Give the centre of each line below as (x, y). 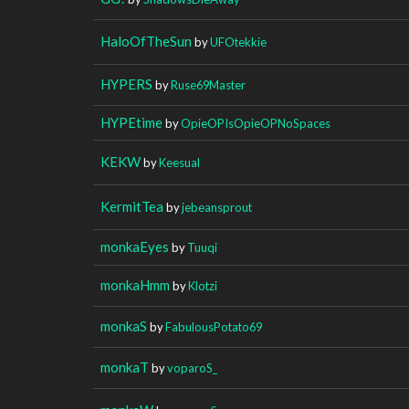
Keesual (179, 162)
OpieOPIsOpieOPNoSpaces (256, 123)
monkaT (125, 367)
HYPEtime (131, 122)
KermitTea (132, 206)
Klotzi (203, 285)
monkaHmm (135, 284)
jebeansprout (217, 207)
